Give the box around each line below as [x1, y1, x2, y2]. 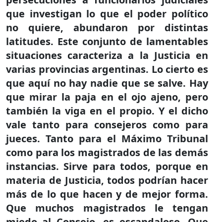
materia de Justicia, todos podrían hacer [6, 173, 208, 187]
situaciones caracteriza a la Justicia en [6, 49, 208, 62]
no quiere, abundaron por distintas [6, 21, 208, 34]
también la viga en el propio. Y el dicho [6, 104, 208, 117]
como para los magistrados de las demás [6, 146, 208, 159]
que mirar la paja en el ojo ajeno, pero [6, 90, 208, 104]
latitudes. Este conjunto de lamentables [6, 35, 208, 48]
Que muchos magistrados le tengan [6, 201, 208, 215]
